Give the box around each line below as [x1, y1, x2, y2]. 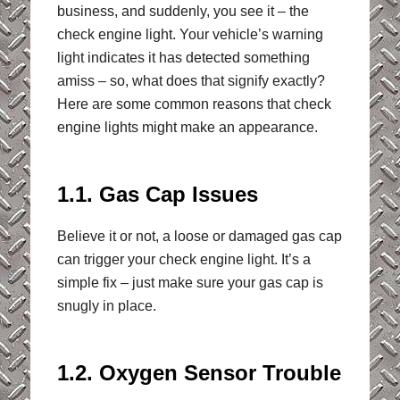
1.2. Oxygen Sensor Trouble [56, 361, 341, 386]
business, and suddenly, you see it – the [56, 3, 309, 19]
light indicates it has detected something [56, 49, 310, 65]
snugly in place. [56, 298, 156, 314]
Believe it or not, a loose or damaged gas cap [56, 229, 342, 245]
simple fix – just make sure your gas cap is [56, 275, 323, 291]
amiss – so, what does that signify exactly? [56, 72, 325, 88]
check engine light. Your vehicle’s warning [56, 26, 323, 42]
